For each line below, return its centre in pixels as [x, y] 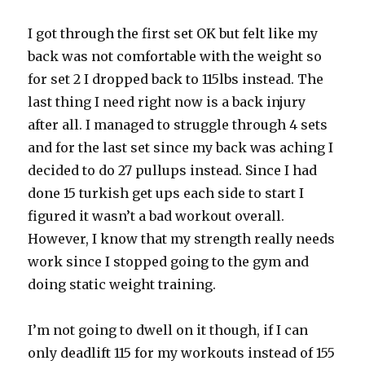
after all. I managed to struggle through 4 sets [178, 125]
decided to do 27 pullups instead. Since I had [173, 171]
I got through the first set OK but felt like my [173, 34]
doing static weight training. [122, 285]
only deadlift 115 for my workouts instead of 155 [182, 353]
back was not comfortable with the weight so [175, 57]
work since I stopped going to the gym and [169, 262]
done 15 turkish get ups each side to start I [166, 193]
